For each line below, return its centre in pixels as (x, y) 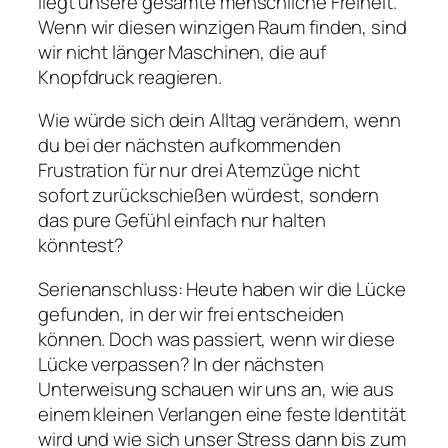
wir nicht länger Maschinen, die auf (182, 51)
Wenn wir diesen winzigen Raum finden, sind (222, 26)
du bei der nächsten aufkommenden (189, 145)
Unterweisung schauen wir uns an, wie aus (216, 388)
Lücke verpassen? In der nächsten (181, 363)
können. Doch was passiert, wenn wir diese (216, 338)
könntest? (81, 245)
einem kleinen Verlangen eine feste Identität (222, 413)
